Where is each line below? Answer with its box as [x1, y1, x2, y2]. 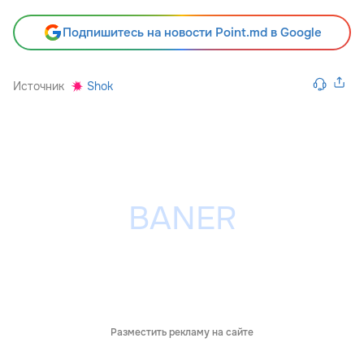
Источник [13, 79, 64, 94]
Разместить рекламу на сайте [110, 326, 253, 340]
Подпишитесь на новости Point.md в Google [62, 24, 322, 41]
